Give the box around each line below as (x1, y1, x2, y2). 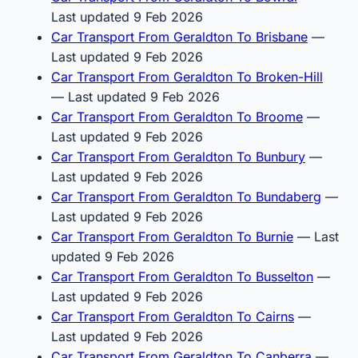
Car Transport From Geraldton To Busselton (51, 268, 313, 284)
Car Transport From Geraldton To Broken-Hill (51, 68, 323, 85)
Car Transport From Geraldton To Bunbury (51, 148, 305, 165)
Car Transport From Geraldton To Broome (51, 108, 303, 125)
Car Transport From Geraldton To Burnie (51, 228, 293, 245)
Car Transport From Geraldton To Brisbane (51, 28, 308, 45)
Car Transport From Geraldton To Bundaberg (51, 188, 321, 205)
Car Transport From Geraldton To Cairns (51, 308, 294, 324)
